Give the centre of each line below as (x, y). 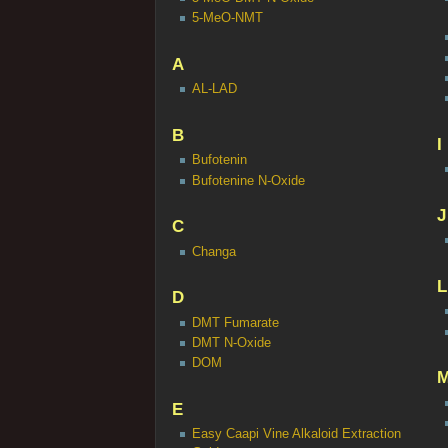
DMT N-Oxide (231, 343)
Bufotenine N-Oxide (248, 180)
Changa (213, 251)
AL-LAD (214, 89)
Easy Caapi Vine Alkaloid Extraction (296, 434)
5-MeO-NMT (227, 18)
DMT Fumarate (235, 322)
